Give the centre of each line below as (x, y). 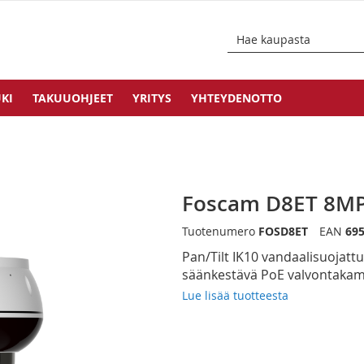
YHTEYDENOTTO (236, 98)
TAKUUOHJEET (73, 98)
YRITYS (152, 98)
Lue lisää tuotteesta (235, 296)
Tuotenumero (219, 232)
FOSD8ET (283, 232)
